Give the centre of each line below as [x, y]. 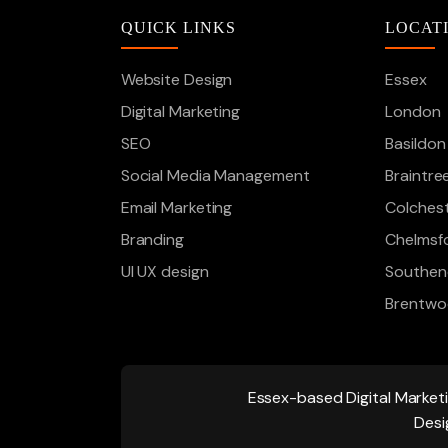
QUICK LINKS [178, 27]
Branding [152, 239]
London [413, 111]
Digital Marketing [180, 111]
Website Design [176, 79]
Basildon [415, 143]
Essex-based [295, 397]
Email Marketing [176, 207]
